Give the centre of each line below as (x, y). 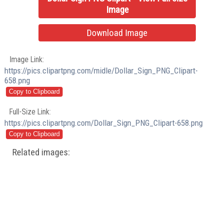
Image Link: (27, 59)
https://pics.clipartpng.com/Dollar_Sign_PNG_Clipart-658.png (104, 123)
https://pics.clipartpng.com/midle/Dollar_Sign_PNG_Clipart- (101, 70)
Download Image (117, 33)
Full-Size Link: (30, 111)
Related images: (41, 152)
